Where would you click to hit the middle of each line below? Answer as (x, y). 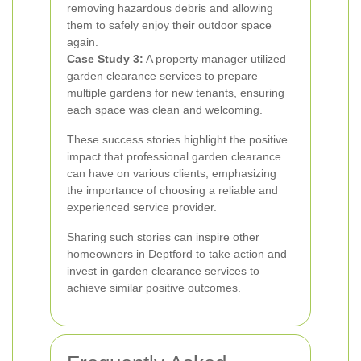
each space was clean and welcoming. (165, 110)
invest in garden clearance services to (163, 271)
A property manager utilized (215, 59)
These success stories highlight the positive (177, 139)
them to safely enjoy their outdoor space (169, 25)
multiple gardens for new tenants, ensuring (176, 93)
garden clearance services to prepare (162, 76)
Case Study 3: (105, 59)
